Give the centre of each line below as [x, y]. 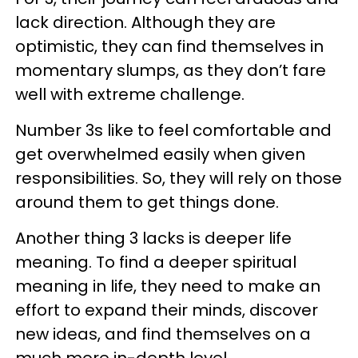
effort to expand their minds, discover [167, 310]
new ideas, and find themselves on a [163, 334]
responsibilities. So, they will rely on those [179, 178]
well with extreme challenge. [130, 94]
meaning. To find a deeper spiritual [156, 262]
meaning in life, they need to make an [168, 286]
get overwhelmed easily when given [160, 154]
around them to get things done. [147, 202]
